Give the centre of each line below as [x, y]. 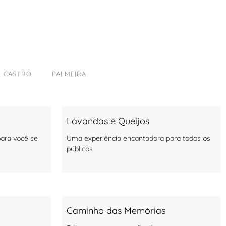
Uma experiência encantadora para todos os [138, 138]
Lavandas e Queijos [108, 121]
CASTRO [17, 73]
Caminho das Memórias [116, 210]
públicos [80, 149]
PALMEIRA [69, 73]
